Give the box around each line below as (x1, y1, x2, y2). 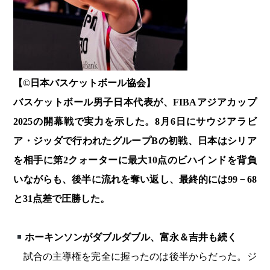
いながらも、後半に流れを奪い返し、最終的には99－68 (13, 174, 257, 185)
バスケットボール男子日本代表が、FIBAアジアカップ (13, 97, 257, 108)
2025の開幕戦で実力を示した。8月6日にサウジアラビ (13, 116, 257, 127)
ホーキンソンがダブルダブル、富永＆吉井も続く (24, 232, 237, 243)
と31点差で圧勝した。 (13, 193, 110, 204)
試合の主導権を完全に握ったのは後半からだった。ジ (13, 251, 257, 262)
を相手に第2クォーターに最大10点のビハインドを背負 (13, 155, 257, 166)
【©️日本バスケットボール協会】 (13, 78, 156, 89)
